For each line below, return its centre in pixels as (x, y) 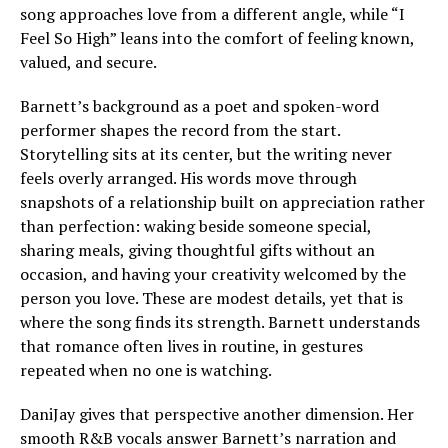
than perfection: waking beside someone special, (195, 225)
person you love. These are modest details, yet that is (211, 297)
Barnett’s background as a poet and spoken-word (199, 105)
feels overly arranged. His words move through (188, 177)
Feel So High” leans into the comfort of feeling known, (217, 37)
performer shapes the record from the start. (180, 129)
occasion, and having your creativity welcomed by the (213, 273)
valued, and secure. (88, 61)
